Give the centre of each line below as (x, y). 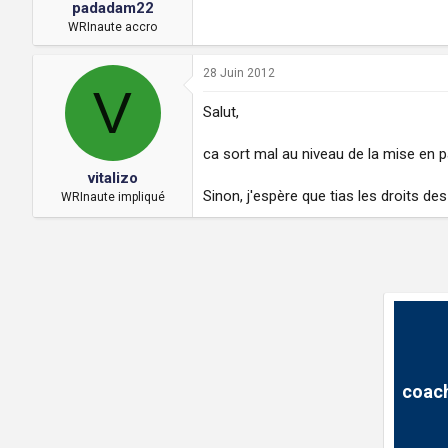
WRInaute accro (112, 26)
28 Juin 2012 (239, 72)
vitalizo (112, 178)
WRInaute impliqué (112, 197)
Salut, (221, 111)
